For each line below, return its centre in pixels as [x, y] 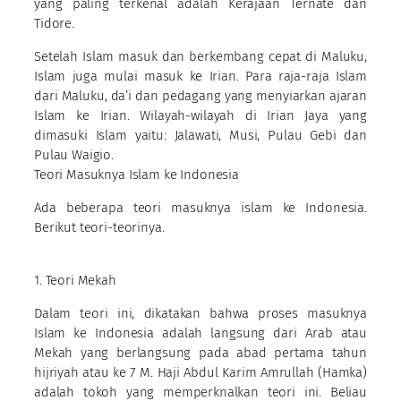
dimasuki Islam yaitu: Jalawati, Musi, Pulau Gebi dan [200, 135]
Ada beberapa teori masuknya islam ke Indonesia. [200, 207]
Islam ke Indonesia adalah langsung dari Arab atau [200, 333]
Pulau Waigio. [74, 154]
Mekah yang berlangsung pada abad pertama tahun [200, 352]
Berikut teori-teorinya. [99, 227]
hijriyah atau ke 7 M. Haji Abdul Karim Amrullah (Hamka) [200, 372]
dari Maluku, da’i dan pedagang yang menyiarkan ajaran [200, 95]
